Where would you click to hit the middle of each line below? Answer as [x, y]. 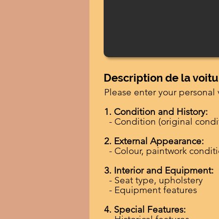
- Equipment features [151, 190]
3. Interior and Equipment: [159, 170]
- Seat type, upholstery [153, 180]
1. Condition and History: [156, 112]
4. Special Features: [145, 209]
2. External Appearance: [154, 141]
